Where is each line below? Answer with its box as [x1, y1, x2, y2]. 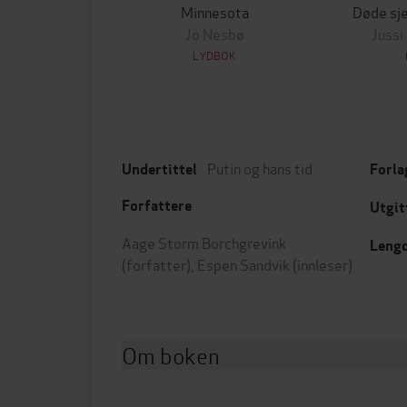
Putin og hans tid [207, 157, 313, 178]
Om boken [122, 339, 220, 371]
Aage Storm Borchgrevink [122, 232, 286, 253]
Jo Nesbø [184, 23, 244, 44]
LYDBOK [193, 47, 236, 63]
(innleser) [290, 253, 352, 274]
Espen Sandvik [197, 253, 290, 274]
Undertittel [122, 160, 197, 179]
